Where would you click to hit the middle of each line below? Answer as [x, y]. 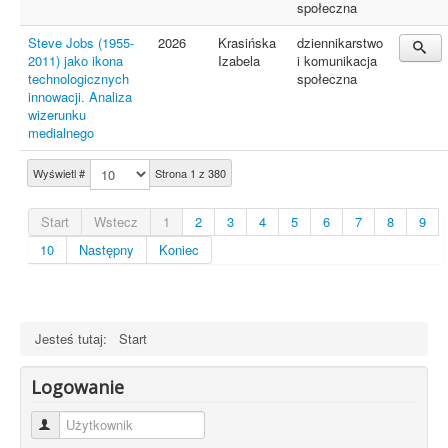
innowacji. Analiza [80, 96]
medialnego [61, 132]
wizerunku [57, 114]
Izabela [239, 60]
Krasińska [247, 42]
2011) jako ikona [75, 60]
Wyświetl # [59, 173]
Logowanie [77, 387]
